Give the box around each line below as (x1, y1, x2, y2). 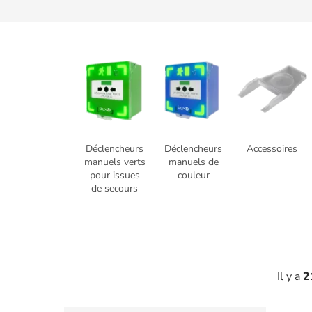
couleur (177, 168, 210, 182)
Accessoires (247, 141, 297, 155)
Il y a (277, 268, 303, 284)
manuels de (168, 155, 219, 169)
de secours (91, 181, 138, 195)
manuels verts (84, 155, 146, 169)
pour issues (89, 168, 140, 182)
